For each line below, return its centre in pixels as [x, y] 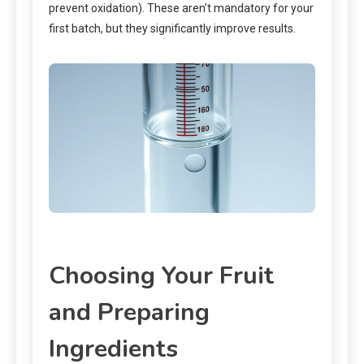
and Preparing [129, 313]
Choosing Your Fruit [161, 276]
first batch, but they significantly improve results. [172, 28]
